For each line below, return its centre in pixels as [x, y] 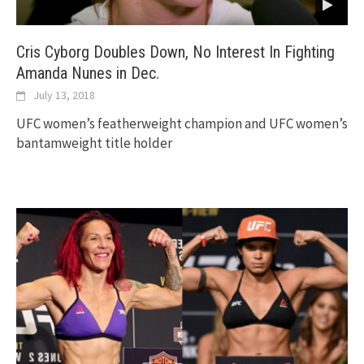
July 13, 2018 [64, 95]
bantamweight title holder [94, 143]
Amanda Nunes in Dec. [88, 74]
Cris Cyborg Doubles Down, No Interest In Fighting [175, 52]
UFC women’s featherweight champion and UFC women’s [182, 124]
